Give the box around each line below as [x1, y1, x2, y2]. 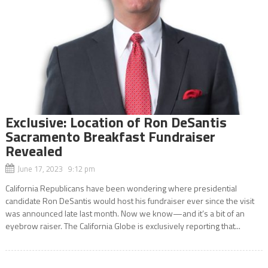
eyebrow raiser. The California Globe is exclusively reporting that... [5, 219, 240, 232]
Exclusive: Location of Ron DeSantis [5, 111, 227, 133]
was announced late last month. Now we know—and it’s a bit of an [5, 206, 245, 220]
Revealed [5, 139, 62, 162]
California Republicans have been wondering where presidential [5, 181, 237, 194]
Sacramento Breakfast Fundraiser [5, 125, 215, 147]
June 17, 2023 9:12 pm [17, 162, 95, 175]
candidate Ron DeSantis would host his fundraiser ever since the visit [5, 194, 254, 207]
